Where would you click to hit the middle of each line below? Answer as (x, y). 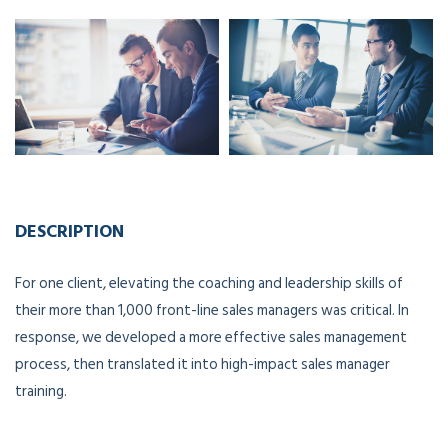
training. (41, 391)
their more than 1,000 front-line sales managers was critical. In (212, 310)
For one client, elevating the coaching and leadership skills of (209, 283)
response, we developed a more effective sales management (211, 337)
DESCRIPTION (69, 230)
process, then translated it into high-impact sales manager (202, 364)
